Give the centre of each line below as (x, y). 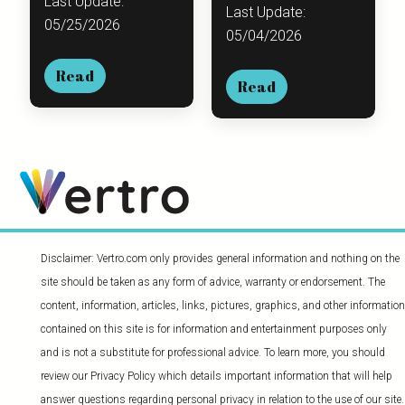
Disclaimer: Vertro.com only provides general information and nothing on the (220, 258)
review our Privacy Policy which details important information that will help (216, 376)
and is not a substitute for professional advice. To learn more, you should (212, 352)
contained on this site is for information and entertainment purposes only (213, 329)
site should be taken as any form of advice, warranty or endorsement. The (212, 282)
